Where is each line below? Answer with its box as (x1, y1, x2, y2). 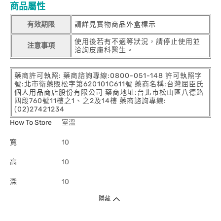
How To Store (10, 118, 52, 127)
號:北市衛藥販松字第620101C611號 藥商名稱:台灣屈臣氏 (14, 80, 204, 88)
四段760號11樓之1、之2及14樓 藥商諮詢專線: (14, 97, 166, 105)
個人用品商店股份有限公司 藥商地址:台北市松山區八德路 (14, 88, 204, 97)
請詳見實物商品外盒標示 (74, 20, 156, 29)
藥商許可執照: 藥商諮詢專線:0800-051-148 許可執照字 (14, 72, 202, 80)
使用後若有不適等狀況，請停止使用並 (74, 37, 200, 46)
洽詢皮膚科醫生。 (74, 46, 134, 54)
